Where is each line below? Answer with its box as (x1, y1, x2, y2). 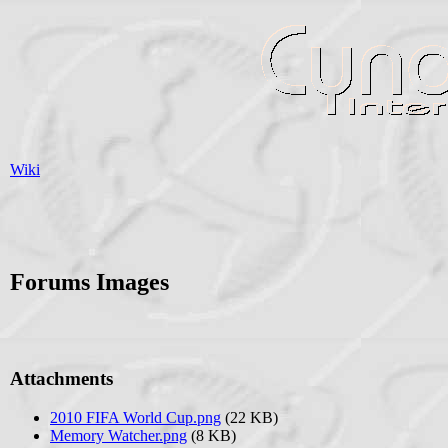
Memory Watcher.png (50, 427, 187, 445)
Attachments (10, 368, 113, 390)
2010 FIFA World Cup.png (50, 409, 221, 427)
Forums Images (10, 268, 169, 295)
